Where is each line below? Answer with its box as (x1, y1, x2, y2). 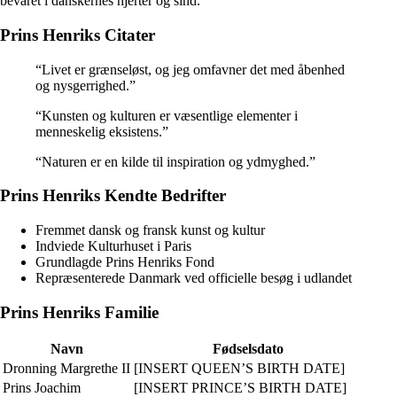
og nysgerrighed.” (35, 77, 136, 93)
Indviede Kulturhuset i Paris (35, 238, 191, 253)
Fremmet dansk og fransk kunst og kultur (35, 222, 265, 237)
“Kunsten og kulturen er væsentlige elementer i (35, 107, 298, 123)
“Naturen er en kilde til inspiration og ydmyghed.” (35, 153, 315, 169)
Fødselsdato (213, 341, 284, 357)
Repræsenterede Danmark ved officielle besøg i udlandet (35, 270, 352, 285)
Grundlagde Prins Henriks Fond (35, 254, 214, 269)
